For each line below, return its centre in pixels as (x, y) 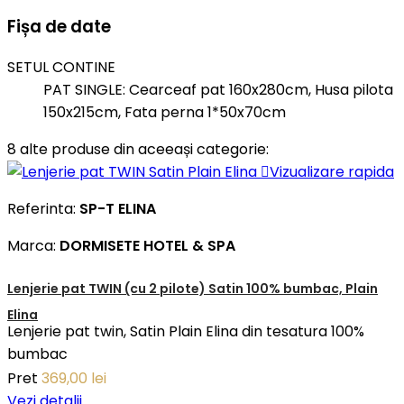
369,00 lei (74, 378)
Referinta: (43, 209)
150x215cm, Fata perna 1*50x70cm (165, 113)
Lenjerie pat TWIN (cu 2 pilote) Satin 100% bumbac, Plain (193, 289)
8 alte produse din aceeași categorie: (138, 150)
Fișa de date (59, 26)
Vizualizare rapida (332, 172)
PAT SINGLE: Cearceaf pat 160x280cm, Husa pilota (218, 90)
